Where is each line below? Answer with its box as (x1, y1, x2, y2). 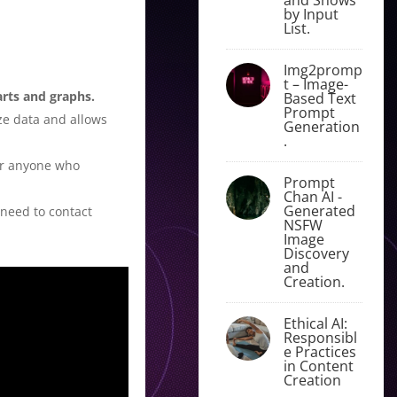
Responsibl (283, 327, 357, 347)
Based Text (283, 88, 356, 108)
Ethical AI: (283, 313, 347, 333)
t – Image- (283, 74, 348, 94)
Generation (283, 116, 360, 136)
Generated (283, 200, 355, 221)
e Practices (283, 341, 356, 362)
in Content (283, 355, 354, 376)
